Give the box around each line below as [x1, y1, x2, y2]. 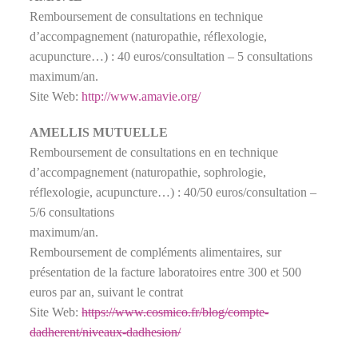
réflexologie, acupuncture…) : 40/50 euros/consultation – [30, 185, 317, 199]
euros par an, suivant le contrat [30, 284, 184, 299]
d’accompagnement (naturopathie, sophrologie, [30, 165, 267, 179]
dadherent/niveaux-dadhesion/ [30, 324, 181, 339]
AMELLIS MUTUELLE [30, 125, 169, 139]
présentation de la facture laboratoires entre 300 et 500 [30, 265, 302, 279]
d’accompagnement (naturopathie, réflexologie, [30, 29, 268, 43]
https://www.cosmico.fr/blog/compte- [82, 304, 269, 319]
